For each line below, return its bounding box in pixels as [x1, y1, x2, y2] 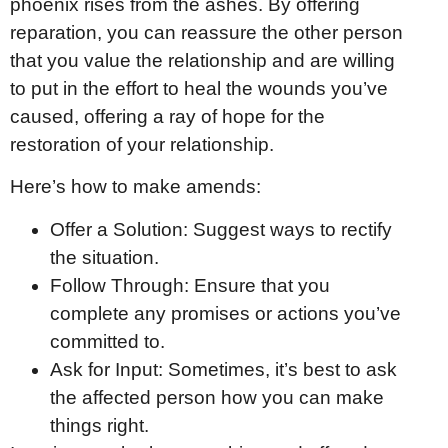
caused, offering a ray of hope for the [10, 105, 325, 127]
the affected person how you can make [50, 386, 384, 408]
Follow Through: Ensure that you [50, 274, 330, 296]
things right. [50, 414, 149, 436]
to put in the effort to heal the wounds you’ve [10, 77, 388, 99]
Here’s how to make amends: [10, 176, 261, 198]
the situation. [50, 246, 159, 268]
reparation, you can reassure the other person [10, 21, 403, 43]
